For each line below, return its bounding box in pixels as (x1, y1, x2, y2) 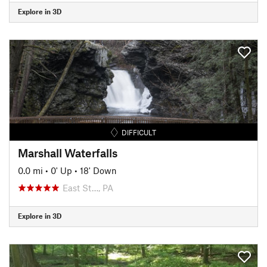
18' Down (80, 164, 117, 176)
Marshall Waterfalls (18, 145, 117, 160)
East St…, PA (63, 182, 113, 193)
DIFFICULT (122, 128, 157, 136)
